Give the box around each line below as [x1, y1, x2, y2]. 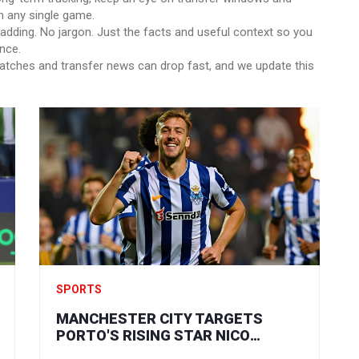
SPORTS [56, 282, 102, 296]
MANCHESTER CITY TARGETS [56, 309, 263, 327]
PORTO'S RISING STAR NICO [56, 326, 250, 344]
